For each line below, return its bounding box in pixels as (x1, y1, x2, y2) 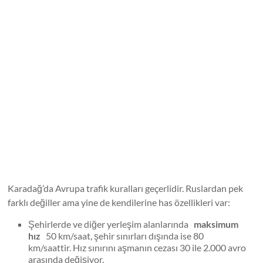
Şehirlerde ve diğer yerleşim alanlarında (28, 218, 194, 230)
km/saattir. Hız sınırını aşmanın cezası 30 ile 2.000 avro (28, 242, 247, 253)
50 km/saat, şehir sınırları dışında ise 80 (41, 230, 204, 241)
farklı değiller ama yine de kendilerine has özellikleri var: (8, 197, 231, 208)
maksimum (194, 218, 239, 230)
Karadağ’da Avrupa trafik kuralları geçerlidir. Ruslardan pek (8, 183, 244, 194)
